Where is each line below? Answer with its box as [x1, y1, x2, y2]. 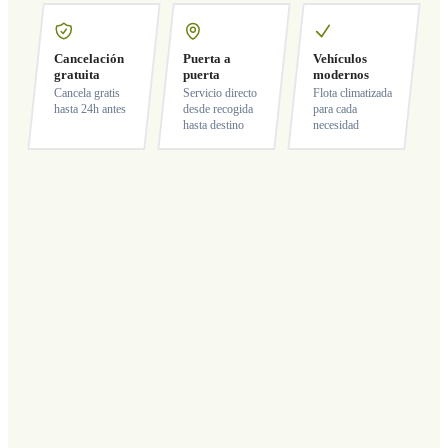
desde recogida [182, 102, 253, 115]
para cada [312, 102, 357, 115]
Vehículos [312, 51, 367, 66]
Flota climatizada [312, 86, 392, 99]
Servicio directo [182, 86, 257, 99]
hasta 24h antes [53, 102, 126, 115]
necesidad [312, 118, 359, 131]
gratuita [53, 67, 100, 82]
